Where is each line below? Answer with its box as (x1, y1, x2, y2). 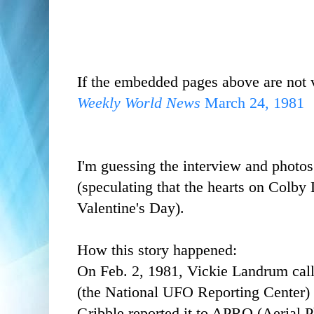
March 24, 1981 (200, 94, 304, 111)
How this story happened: (77, 241, 237, 259)
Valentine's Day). (77, 199, 184, 217)
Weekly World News (77, 94, 200, 111)
